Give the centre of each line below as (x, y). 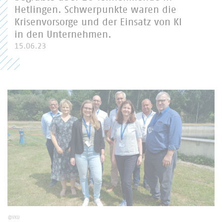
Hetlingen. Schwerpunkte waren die (95, 10)
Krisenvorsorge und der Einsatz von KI (98, 22)
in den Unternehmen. (63, 35)
